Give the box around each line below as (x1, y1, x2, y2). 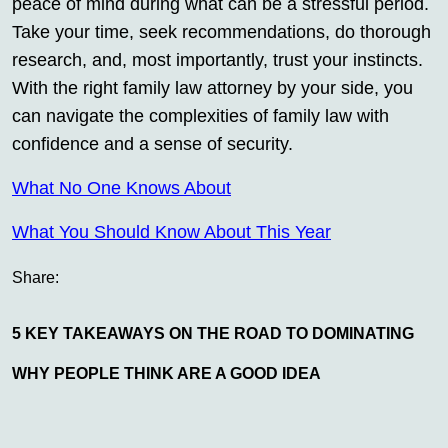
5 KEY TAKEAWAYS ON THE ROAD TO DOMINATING (12, 325, 414, 343)
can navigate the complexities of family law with (12, 106, 389, 127)
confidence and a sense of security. (12, 134, 293, 155)
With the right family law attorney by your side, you (12, 78, 413, 99)
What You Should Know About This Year (12, 222, 331, 243)
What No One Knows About (12, 178, 231, 199)
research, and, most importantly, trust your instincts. (12, 50, 423, 71)
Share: (12, 269, 59, 287)
